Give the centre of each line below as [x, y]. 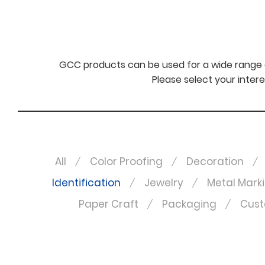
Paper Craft [109, 204]
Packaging [189, 204]
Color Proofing [126, 161]
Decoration [215, 161]
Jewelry [164, 183]
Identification [86, 183]
